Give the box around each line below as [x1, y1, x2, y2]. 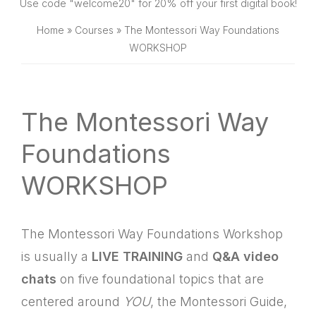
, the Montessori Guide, [150, 294, 287, 309]
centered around [21, 294, 123, 309]
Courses [75, 24, 114, 36]
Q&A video [212, 249, 279, 264]
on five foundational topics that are [56, 272, 264, 286]
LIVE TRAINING [92, 249, 183, 264]
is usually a [21, 249, 92, 264]
